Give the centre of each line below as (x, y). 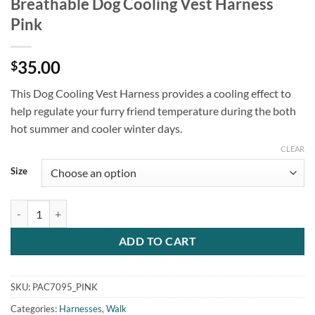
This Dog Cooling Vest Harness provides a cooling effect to (151, 94)
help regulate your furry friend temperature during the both (153, 111)
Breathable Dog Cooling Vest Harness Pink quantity (122, 207)
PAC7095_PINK (65, 287)
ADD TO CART (157, 242)
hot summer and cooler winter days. (96, 129)
